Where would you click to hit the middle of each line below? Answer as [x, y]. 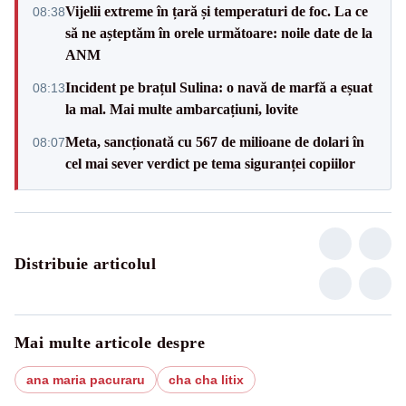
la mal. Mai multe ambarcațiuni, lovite [182, 109]
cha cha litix [206, 379]
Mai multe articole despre [110, 342]
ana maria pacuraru [86, 379]
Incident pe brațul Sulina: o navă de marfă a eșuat [219, 87]
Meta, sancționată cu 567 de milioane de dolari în [215, 141]
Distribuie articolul [85, 263]
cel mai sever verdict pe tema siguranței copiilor [210, 163]
